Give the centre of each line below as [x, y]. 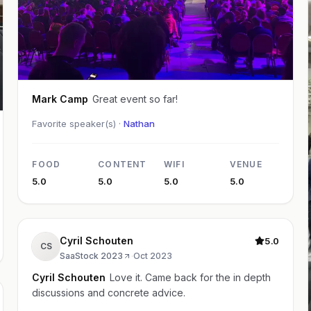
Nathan [140, 124]
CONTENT [123, 165]
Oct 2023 [153, 256]
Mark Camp [60, 99]
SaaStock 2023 [92, 256]
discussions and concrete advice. [109, 293]
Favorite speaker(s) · [78, 124]
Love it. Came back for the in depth [191, 278]
